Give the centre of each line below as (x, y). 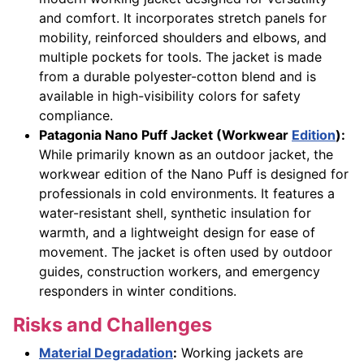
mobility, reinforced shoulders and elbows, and (183, 38)
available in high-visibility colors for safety (170, 96)
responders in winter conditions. (138, 291)
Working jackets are (240, 353)
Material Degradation (106, 353)
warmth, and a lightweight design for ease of (177, 233)
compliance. (76, 116)
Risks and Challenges (113, 325)
